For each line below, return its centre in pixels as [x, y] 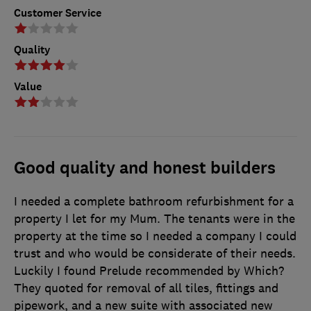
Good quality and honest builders [145, 168]
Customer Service [58, 12]
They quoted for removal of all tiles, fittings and [146, 288]
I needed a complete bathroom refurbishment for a [154, 201]
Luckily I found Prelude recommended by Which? [149, 270]
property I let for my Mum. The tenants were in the [154, 218]
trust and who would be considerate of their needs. [155, 253]
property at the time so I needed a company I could [155, 236]
